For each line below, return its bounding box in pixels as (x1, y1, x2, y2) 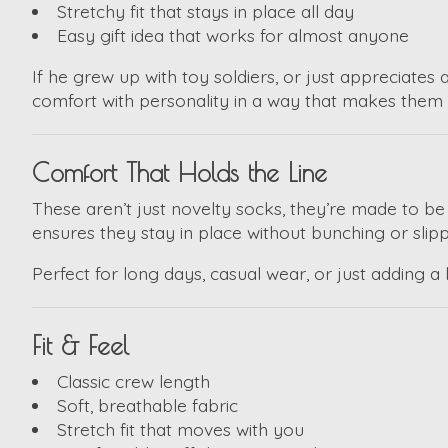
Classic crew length (56, 370, 210, 393)
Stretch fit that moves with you (56, 418, 304, 441)
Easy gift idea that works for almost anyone (56, 24, 409, 47)
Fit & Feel (32, 331, 129, 361)
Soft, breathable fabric (56, 394, 238, 417)
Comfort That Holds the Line (32, 158, 327, 188)
